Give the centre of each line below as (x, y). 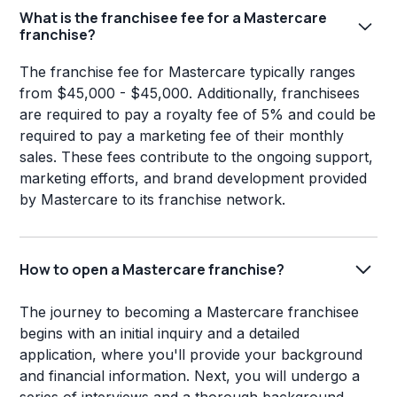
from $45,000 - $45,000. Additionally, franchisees (190, 93)
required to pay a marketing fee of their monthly (182, 136)
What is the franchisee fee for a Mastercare (174, 18)
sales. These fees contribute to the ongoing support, (197, 157)
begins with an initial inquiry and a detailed (160, 334)
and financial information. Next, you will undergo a (190, 376)
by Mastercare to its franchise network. (153, 200)
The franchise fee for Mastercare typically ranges (188, 72)
